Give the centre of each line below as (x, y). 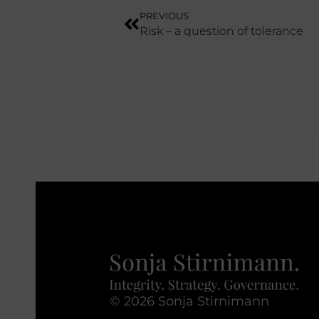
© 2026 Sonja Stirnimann (189, 301)
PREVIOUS (164, 16)
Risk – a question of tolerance (222, 31)
